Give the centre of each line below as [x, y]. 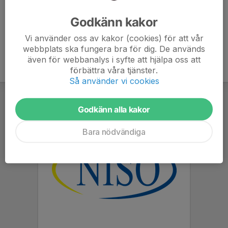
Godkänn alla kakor [114, 109]
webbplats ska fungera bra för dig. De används [114, 49]
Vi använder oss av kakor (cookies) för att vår [114, 38]
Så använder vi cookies [114, 81]
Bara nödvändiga [114, 132]
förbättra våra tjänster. [114, 70]
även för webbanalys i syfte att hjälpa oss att [114, 59]
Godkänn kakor [114, 22]
